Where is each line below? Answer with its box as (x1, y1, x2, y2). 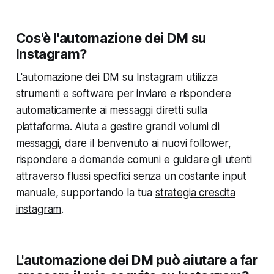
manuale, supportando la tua (15, 186, 155, 199)
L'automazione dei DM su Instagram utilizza (15, 70, 218, 83)
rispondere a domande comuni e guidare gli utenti (15, 153, 252, 166)
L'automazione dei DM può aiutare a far (15, 251, 258, 268)
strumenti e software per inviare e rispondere (15, 87, 232, 100)
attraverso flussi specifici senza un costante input (15, 169, 247, 182)
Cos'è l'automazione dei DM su (15, 29, 206, 46)
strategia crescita (155, 186, 235, 199)
